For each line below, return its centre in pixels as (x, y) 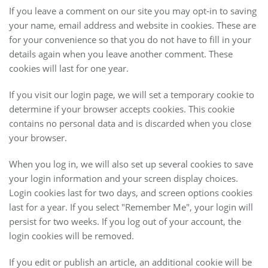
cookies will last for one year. (69, 68)
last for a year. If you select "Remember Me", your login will (131, 207)
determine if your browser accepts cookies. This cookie (122, 109)
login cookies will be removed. (71, 235)
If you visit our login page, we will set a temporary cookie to (132, 94)
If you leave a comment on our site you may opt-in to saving (133, 10)
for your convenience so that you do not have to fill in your (130, 39)
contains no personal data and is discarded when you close (130, 123)
